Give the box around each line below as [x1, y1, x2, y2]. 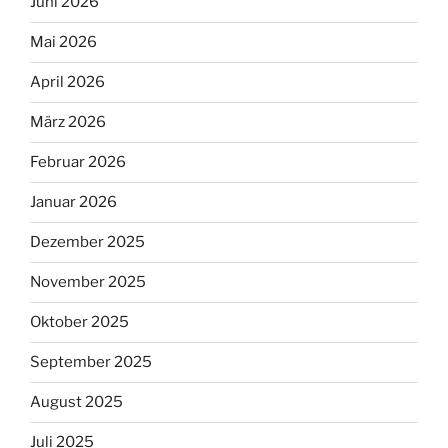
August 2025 [30, 393, 123, 412]
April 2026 [30, 73, 105, 92]
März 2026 [30, 113, 106, 132]
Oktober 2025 [30, 313, 129, 332]
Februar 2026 [30, 153, 126, 172]
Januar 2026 [30, 193, 117, 212]
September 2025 [30, 353, 152, 372]
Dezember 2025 [30, 233, 145, 252]
